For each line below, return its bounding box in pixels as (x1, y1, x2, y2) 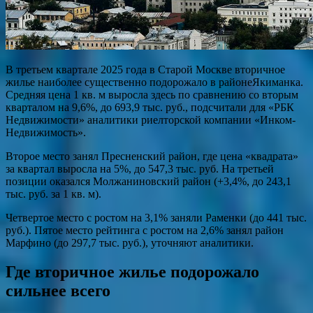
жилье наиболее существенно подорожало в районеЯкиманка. (6, 75, 303, 88)
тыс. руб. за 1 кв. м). (6, 187, 101, 200)
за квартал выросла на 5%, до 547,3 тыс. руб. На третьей (6, 162, 274, 175)
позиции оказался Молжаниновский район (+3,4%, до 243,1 (6, 175, 291, 187)
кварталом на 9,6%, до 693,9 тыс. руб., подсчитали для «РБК (6, 101, 294, 113)
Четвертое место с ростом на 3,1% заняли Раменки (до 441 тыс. (6, 211, 307, 224)
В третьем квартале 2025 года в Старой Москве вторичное (6, 63, 285, 75)
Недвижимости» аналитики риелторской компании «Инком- (6, 113, 296, 126)
